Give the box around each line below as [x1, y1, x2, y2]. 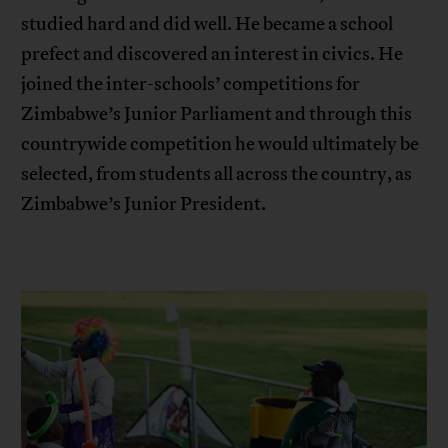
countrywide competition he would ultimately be [21, 132, 420, 157]
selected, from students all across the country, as [21, 162, 413, 187]
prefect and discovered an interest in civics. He [21, 42, 404, 67]
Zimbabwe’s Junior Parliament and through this [21, 102, 413, 127]
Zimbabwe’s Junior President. [21, 192, 267, 217]
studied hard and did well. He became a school [21, 12, 394, 37]
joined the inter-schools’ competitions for [21, 72, 361, 97]
